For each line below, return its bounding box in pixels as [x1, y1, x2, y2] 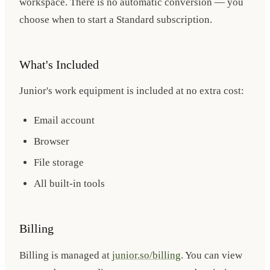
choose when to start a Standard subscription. [19, 13, 212, 25]
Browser [34, 136, 69, 148]
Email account [34, 115, 95, 127]
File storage [34, 157, 84, 169]
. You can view [181, 249, 242, 261]
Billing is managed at [19, 249, 112, 261]
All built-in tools [34, 178, 105, 190]
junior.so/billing [112, 249, 181, 261]
